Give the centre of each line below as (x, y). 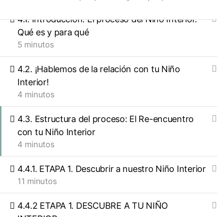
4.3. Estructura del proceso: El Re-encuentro (106, 119)
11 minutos (37, 181)
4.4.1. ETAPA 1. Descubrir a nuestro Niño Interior (112, 169)
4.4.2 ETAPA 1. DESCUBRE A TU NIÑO (93, 206)
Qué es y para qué (53, 32)
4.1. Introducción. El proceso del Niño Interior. (108, 19)
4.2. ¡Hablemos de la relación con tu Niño (99, 69)
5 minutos (36, 45)
